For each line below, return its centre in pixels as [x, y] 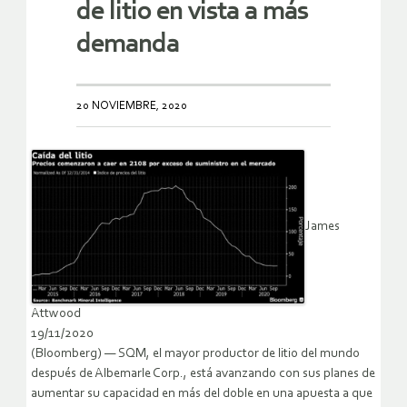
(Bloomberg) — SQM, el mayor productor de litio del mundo [195, 353]
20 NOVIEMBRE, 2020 [132, 105]
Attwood [56, 313]
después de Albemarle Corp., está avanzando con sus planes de [203, 373]
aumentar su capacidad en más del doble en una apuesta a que [202, 393]
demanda [128, 45]
